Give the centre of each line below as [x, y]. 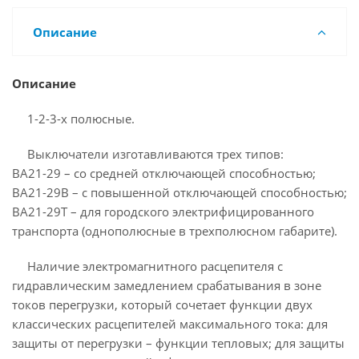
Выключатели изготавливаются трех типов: [155, 154]
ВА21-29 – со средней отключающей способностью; [164, 173]
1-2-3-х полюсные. [81, 119]
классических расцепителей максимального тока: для [170, 324]
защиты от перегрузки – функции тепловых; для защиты [178, 343]
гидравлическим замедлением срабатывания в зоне [167, 285]
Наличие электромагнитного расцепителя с [155, 266]
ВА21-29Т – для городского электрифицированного [163, 212]
